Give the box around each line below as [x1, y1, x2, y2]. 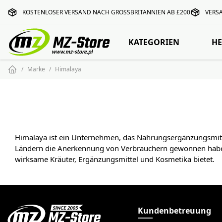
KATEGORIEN [128, 38, 179, 46]
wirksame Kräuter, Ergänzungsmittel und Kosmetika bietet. [15, 156, 215, 163]
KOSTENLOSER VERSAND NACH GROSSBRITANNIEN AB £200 [22, 9, 187, 15]
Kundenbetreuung [137, 207, 211, 215]
